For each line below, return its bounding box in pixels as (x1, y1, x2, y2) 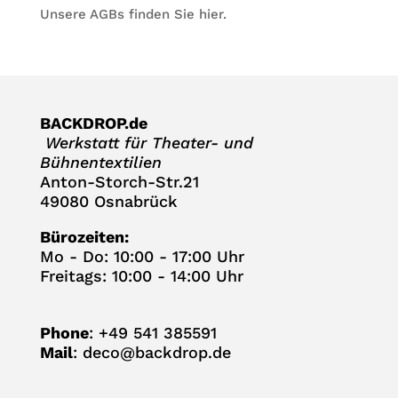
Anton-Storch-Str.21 (39, 172, 199, 192)
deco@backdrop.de (82, 342, 231, 362)
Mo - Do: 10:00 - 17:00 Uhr (39, 247, 244, 267)
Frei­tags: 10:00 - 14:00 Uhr (39, 267, 243, 286)
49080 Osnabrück (39, 192, 178, 211)
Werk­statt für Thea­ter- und (39, 133, 253, 153)
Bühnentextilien (39, 153, 162, 172)
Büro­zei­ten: (39, 227, 129, 247)
